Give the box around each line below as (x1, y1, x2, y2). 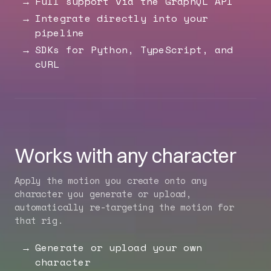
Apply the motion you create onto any (15, 174, 207, 187)
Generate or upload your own (34, 240, 203, 255)
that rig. (15, 214, 63, 227)
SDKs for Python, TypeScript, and (34, 42, 233, 57)
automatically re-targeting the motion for (15, 200, 234, 214)
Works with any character (15, 144, 237, 168)
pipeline (34, 25, 85, 40)
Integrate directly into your (34, 11, 209, 25)
